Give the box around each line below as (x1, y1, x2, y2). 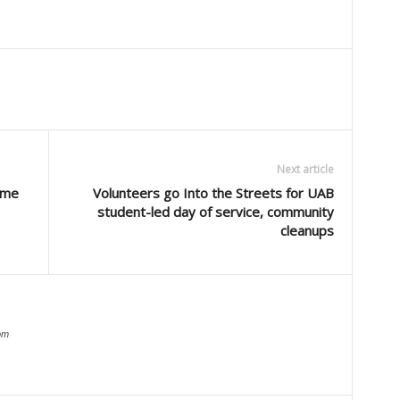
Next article (276, 162, 334, 177)
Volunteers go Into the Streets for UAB (92, 184, 334, 202)
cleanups (279, 221, 334, 239)
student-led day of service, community (96, 203, 334, 221)
